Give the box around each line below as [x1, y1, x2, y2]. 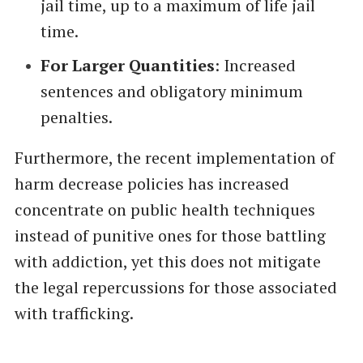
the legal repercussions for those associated [14, 276, 337, 299]
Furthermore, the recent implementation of [14, 147, 335, 169]
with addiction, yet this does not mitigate [14, 250, 321, 273]
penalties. [40, 106, 113, 129]
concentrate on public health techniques [14, 199, 315, 221]
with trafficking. [14, 302, 134, 325]
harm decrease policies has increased [14, 173, 289, 195]
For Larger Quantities [40, 54, 215, 77]
